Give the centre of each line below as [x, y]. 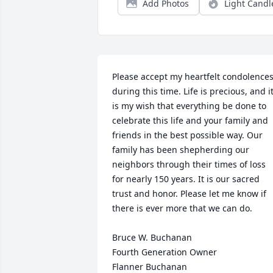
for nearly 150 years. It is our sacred [186, 179]
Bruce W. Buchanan [152, 237]
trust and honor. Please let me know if [189, 193]
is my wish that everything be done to [189, 106]
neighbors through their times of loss [189, 164]
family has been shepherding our [181, 150]
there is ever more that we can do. [182, 208]
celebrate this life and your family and [190, 120]
